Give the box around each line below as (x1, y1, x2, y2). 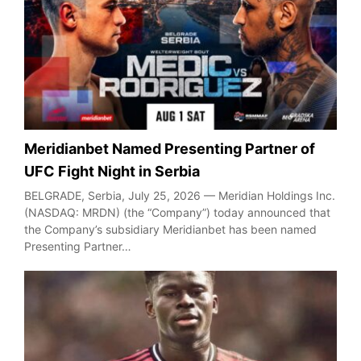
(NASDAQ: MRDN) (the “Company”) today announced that (24, 205, 330, 219)
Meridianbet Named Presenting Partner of (24, 139, 315, 157)
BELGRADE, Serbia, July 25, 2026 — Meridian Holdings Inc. (24, 188, 335, 202)
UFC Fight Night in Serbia (24, 162, 200, 180)
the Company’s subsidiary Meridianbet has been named (24, 222, 317, 236)
